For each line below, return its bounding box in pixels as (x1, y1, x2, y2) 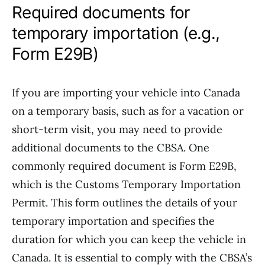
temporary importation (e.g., (12, 23, 220, 43)
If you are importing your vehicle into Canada (12, 86, 240, 99)
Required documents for (12, 2, 190, 22)
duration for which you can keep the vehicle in (12, 232, 246, 246)
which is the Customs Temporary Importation (12, 177, 241, 191)
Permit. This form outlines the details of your (12, 196, 237, 209)
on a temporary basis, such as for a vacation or (12, 104, 244, 118)
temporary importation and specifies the (12, 214, 215, 228)
